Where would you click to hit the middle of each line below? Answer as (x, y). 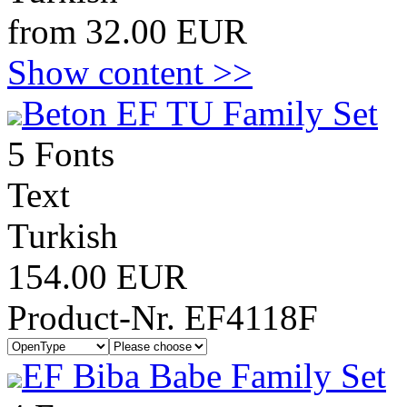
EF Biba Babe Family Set (204, 376)
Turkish (63, 236)
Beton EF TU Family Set (200, 113)
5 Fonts (61, 154)
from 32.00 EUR (127, 31)
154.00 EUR (97, 277)
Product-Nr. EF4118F (163, 318)
